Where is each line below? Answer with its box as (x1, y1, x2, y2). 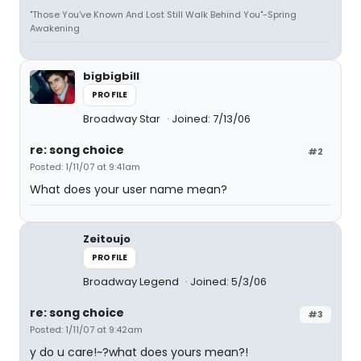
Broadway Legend (83, 274, 181, 289)
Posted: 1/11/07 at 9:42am (30, 323, 143, 336)
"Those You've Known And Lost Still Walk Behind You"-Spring (30, 8, 297, 21)
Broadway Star (83, 111, 163, 127)
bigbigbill (83, 68, 139, 84)
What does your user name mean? (30, 181, 227, 197)
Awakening (30, 22, 80, 35)
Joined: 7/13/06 (172, 111, 251, 127)
